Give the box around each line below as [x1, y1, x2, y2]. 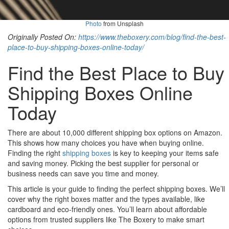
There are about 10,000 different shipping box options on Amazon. [8, 127, 222, 138]
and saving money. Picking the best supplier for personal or [8, 158, 199, 169]
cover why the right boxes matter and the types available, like [8, 194, 205, 204]
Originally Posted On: [8, 32, 78, 42]
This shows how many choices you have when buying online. [8, 138, 204, 148]
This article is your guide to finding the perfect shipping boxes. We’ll [8, 184, 225, 194]
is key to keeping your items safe [111, 148, 219, 158]
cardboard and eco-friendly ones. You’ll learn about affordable [8, 204, 207, 215]
